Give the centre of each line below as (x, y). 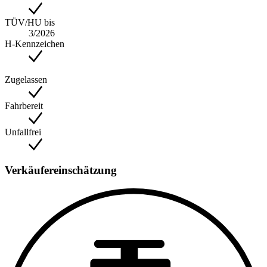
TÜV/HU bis (30, 22)
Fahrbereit (24, 105)
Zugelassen (26, 79)
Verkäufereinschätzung (61, 170)
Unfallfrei (23, 132)
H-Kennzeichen (35, 44)
